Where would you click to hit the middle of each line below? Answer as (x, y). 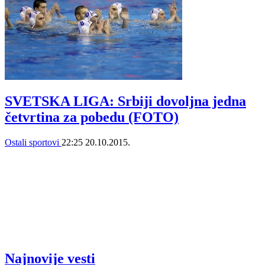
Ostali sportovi (33, 143)
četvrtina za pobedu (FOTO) (92, 117)
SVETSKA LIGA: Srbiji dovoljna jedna (125, 101)
